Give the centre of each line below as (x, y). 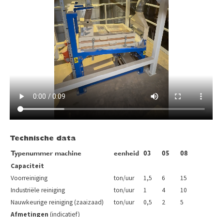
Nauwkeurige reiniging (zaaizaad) (57, 202)
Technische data (43, 139)
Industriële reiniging (38, 190)
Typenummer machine (46, 154)
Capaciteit (27, 166)
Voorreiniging (29, 178)
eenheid (126, 154)
